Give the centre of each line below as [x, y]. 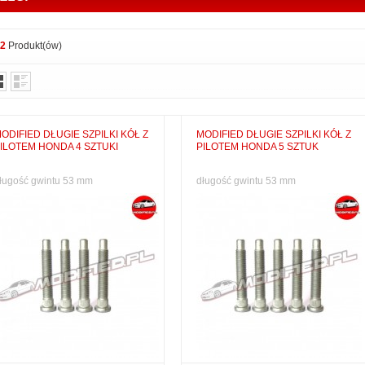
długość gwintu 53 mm [246, 181]
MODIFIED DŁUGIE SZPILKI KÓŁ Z [274, 134]
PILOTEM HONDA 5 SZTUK [257, 147]
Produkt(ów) [35, 46]
